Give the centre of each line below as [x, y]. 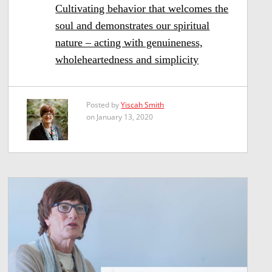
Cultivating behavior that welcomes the [142, 8]
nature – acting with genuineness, [129, 42]
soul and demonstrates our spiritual [133, 25]
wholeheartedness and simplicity [127, 59]
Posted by [104, 104]
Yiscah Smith [143, 104]
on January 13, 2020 [120, 117]
